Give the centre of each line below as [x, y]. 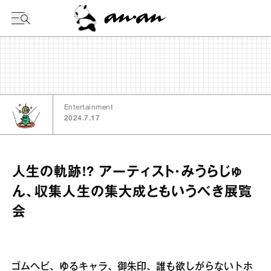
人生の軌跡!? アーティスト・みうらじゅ [128, 172]
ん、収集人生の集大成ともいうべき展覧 [132, 192]
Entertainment [89, 107]
